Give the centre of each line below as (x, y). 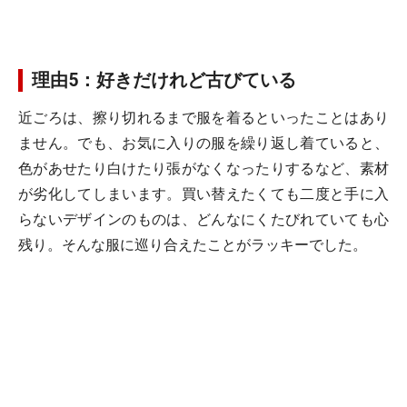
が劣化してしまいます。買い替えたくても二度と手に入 (203, 194)
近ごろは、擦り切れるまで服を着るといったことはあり (203, 118)
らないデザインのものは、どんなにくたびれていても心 (203, 219)
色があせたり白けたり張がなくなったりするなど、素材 (203, 169)
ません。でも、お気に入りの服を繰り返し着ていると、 (203, 143)
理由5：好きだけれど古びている (164, 80)
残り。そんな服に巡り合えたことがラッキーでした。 (193, 245)
